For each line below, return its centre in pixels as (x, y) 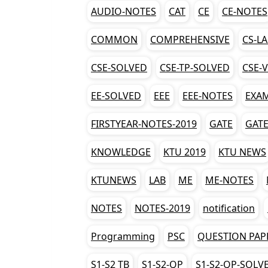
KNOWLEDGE (121, 152)
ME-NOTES (229, 180)
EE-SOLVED (116, 95)
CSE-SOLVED (119, 67)
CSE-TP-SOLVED (195, 67)
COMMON (114, 39)
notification (229, 208)
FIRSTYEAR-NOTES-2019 (144, 124)
